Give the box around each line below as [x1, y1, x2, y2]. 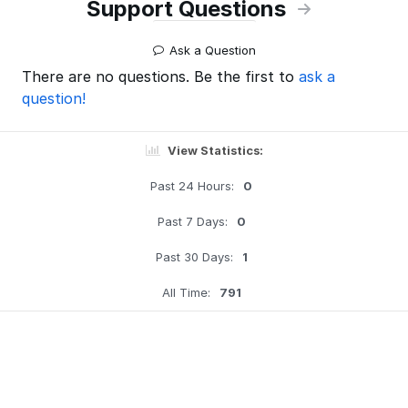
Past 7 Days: [157, 214, 228, 229]
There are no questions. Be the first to [22, 67, 299, 86]
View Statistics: [167, 143, 263, 158]
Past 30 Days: [155, 250, 233, 264]
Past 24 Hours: [150, 178, 234, 193]
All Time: [161, 285, 210, 300]
